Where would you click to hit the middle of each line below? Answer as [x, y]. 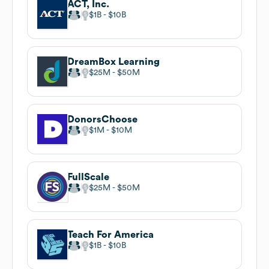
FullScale [88, 177]
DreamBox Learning [113, 62]
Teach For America [110, 234]
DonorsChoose [102, 119]
